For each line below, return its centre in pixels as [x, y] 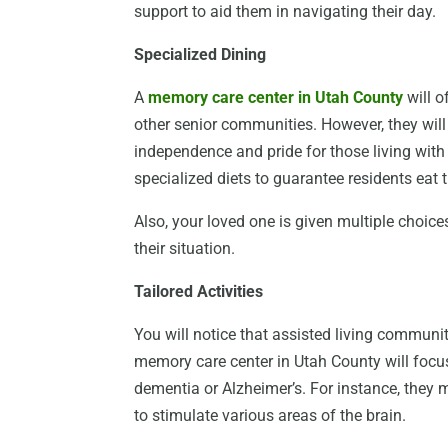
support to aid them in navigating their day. [285, 12]
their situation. [185, 249]
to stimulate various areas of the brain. [270, 416]
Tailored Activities [199, 292]
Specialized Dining [200, 55]
